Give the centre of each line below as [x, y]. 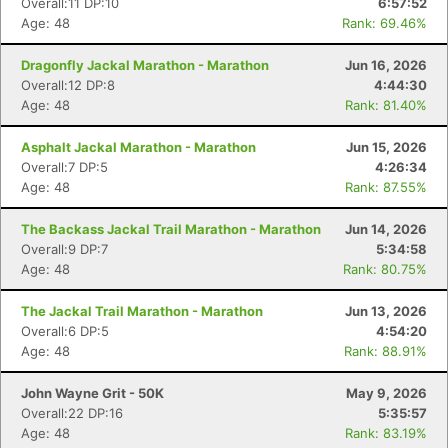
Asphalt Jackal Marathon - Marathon [138, 147]
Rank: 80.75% [385, 269]
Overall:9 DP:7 [64, 249]
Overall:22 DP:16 [72, 413]
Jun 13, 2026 [386, 311]
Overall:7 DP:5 [64, 167]
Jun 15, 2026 [386, 147]
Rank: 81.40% [386, 105]
